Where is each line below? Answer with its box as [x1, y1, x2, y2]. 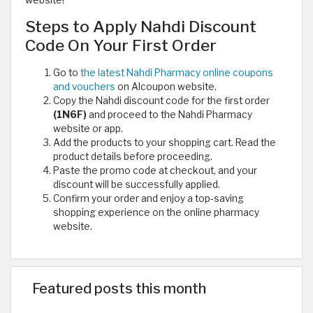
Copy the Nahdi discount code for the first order [53, 95, 270, 107]
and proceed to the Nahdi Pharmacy [87, 109, 252, 121]
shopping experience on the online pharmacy [53, 207, 259, 219]
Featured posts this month [32, 279, 206, 297]
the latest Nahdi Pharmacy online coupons [80, 67, 273, 79]
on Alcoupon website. [115, 81, 217, 93]
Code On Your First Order [25, 36, 217, 56]
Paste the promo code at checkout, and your [53, 165, 257, 177]
